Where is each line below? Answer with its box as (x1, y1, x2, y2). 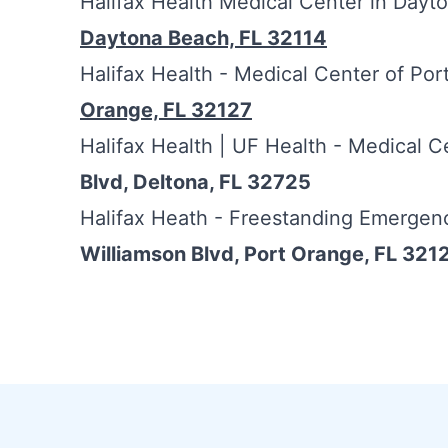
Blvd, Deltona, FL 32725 (80, 170, 311, 194)
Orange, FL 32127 (80, 98, 252, 122)
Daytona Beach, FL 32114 (80, 26, 327, 50)
